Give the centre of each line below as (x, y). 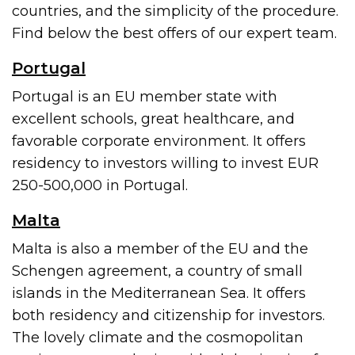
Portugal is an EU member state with (145, 96)
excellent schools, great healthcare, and (154, 118)
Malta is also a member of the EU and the (160, 248)
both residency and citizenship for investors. (169, 315)
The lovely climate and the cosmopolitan (158, 337)
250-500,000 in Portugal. (100, 185)
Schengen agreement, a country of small (158, 271)
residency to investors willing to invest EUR (166, 163)
